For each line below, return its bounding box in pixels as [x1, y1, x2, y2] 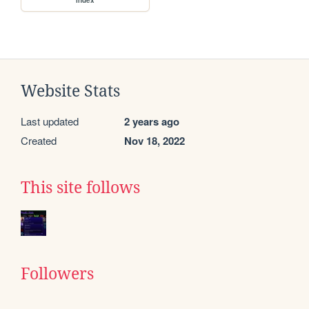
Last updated [21, 113, 79, 128]
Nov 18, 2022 [124, 132, 185, 148]
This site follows [21, 178, 140, 197]
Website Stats [21, 81, 120, 100]
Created [21, 132, 57, 148]
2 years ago [124, 113, 179, 129]
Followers [21, 264, 94, 283]
